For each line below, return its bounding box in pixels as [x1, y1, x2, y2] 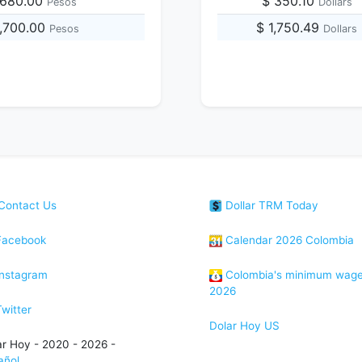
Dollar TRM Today [222, 199, 318, 212]
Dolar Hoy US [209, 319, 280, 332]
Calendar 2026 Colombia [222, 234, 354, 246]
